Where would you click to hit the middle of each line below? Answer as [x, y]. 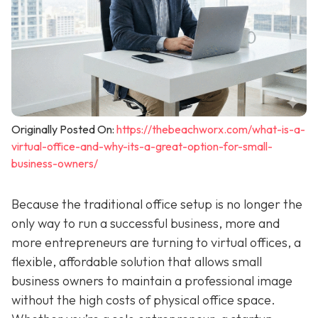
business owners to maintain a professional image [152, 280]
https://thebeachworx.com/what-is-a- [211, 129]
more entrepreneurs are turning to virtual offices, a [156, 242]
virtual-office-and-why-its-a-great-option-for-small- [142, 146]
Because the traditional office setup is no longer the [157, 204]
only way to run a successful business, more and [146, 223]
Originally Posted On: [64, 129]
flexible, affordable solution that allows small [137, 261]
